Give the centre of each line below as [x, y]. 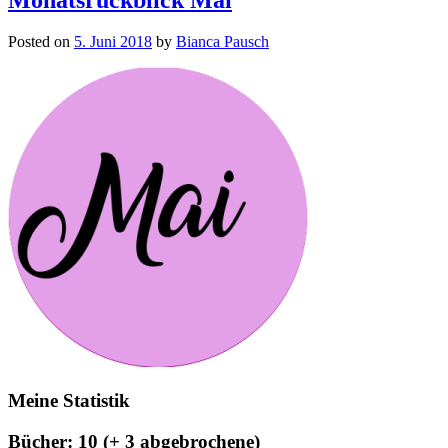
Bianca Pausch [222, 42]
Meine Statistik [69, 401]
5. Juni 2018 [113, 42]
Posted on [39, 42]
